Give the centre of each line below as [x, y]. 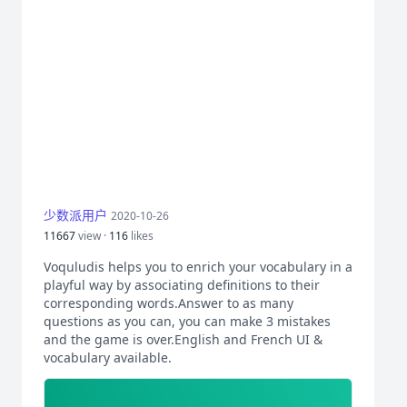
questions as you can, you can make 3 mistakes [187, 321]
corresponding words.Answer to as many [169, 303]
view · [92, 236]
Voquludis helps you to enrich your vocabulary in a [198, 267]
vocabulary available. [108, 357]
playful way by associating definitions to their [182, 285]
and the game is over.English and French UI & [183, 339]
